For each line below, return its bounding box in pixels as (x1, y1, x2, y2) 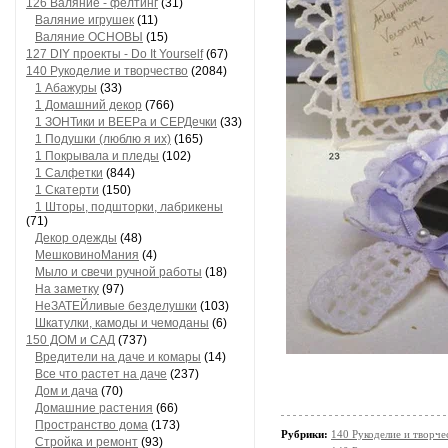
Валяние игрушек (35, 13, 134, 27)
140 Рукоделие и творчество (26, 64, 188, 78)
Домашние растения (35, 401, 153, 415)
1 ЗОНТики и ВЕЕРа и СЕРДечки (35, 115, 217, 129)
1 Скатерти (35, 183, 99, 197)
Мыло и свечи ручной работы (35, 265, 202, 279)
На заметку (35, 282, 99, 296)
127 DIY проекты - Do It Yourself (26, 47, 203, 61)
